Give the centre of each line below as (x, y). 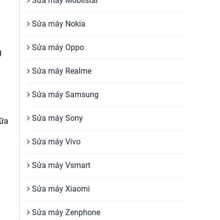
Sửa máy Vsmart (60, 165)
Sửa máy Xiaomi (60, 189)
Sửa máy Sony (56, 118)
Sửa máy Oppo (57, 47)
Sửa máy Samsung (64, 95)
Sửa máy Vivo (55, 142)
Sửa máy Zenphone (65, 212)
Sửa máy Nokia (58, 24)
